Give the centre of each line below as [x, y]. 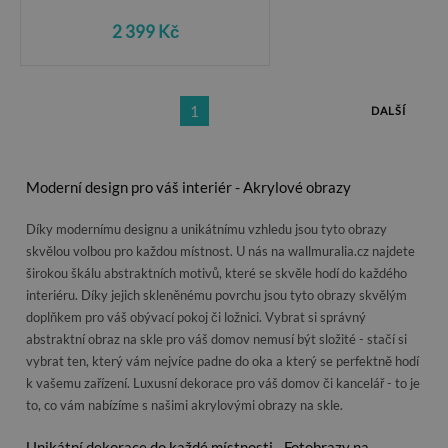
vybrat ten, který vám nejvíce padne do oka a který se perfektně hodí [222, 361]
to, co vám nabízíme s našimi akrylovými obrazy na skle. [184, 405]
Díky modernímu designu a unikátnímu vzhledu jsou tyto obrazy [206, 229]
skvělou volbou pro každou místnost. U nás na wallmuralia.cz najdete [220, 251]
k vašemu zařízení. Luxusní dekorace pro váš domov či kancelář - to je [223, 383]
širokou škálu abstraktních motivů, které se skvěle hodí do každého [216, 273]
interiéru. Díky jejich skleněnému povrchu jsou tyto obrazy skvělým [216, 295]
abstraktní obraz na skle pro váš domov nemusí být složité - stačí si [216, 339]
